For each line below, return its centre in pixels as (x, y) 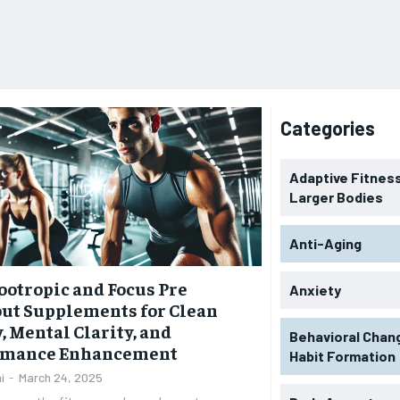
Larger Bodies (336, 196)
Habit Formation (342, 355)
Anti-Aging (325, 243)
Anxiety (315, 289)
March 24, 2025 (61, 377)
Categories (327, 127)
